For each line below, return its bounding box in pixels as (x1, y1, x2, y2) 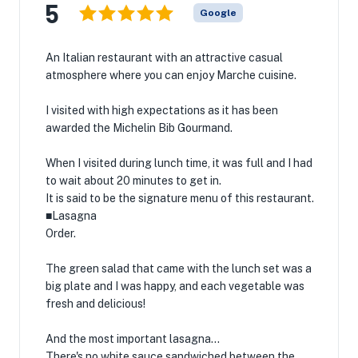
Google (200, 7, 237, 18)
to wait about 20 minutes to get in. (46, 174, 221, 187)
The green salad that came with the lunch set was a (46, 262, 312, 275)
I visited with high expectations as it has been (46, 104, 278, 117)
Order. (46, 227, 76, 240)
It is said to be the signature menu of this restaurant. (46, 192, 314, 205)
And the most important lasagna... (46, 332, 220, 345)
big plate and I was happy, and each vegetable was (46, 280, 304, 292)
